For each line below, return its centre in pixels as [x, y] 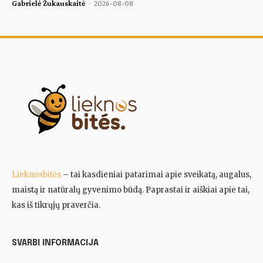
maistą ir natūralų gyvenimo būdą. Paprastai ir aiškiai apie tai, [131, 190]
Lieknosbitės [36, 175]
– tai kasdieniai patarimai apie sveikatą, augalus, [156, 175]
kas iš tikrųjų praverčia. [56, 205]
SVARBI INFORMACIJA [55, 243]
